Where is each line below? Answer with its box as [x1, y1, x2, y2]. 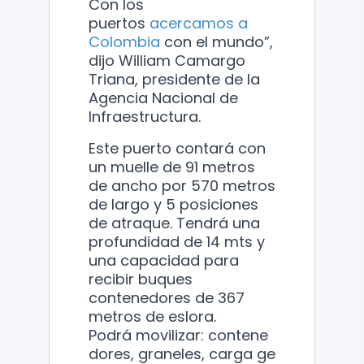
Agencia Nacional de [89, 87, 238, 108]
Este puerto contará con [89, 137, 266, 158]
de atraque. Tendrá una [89, 212, 260, 233]
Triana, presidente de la [89, 68, 260, 89]
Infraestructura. [89, 106, 201, 127]
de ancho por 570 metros [89, 175, 275, 196]
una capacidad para [89, 249, 239, 271]
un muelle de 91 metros [89, 156, 255, 177]
